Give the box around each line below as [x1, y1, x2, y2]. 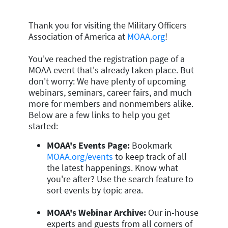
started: [28, 120, 58, 132]
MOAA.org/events [47, 150, 113, 162]
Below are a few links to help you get [28, 108, 170, 121]
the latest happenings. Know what [47, 161, 178, 174]
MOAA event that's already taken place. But [28, 64, 194, 76]
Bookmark [130, 139, 172, 151]
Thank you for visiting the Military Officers [28, 19, 187, 31]
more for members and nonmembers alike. [28, 97, 193, 109]
